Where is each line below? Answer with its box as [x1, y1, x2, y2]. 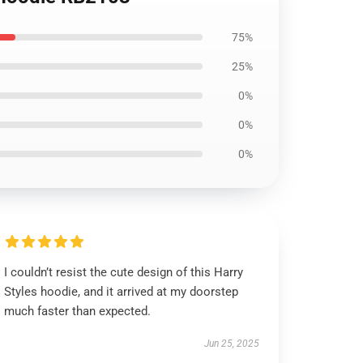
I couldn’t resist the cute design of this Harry [4, 265, 244, 280]
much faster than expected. [4, 304, 152, 318]
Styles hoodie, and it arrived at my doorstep [4, 284, 239, 299]
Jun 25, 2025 [203, 338, 259, 349]
